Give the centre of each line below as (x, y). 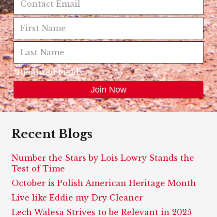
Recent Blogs (54, 134)
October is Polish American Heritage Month (104, 183)
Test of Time (38, 168)
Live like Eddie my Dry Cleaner (77, 197)
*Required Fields (48, 72)
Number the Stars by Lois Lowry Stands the (103, 158)
